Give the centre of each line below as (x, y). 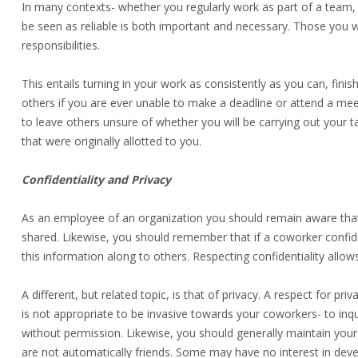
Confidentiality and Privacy (96, 179)
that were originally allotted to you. (111, 141)
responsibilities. (61, 45)
